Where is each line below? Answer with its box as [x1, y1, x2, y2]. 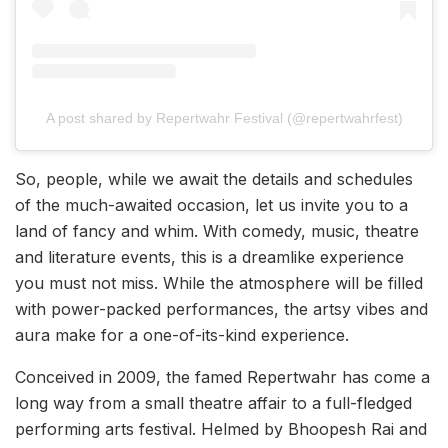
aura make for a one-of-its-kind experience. [15, 324, 349, 345]
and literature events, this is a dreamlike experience [15, 246, 404, 267]
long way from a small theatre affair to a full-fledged [15, 392, 412, 413]
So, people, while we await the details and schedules [15, 168, 413, 189]
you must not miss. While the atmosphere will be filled [15, 272, 423, 293]
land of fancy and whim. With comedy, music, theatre [15, 220, 419, 241]
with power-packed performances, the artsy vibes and [15, 298, 428, 319]
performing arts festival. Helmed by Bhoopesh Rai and [15, 418, 427, 439]
